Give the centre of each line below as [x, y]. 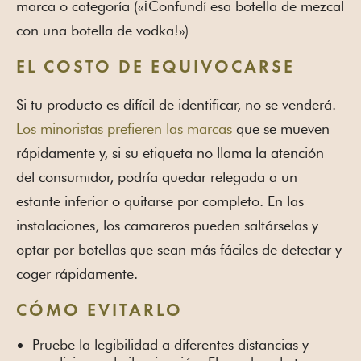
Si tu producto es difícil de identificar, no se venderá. [176, 105]
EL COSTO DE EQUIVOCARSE [156, 68]
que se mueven [281, 129]
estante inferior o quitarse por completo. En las [160, 201]
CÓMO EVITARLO [100, 311]
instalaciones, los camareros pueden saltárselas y [167, 226]
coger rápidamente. [77, 274]
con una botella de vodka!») [102, 31]
